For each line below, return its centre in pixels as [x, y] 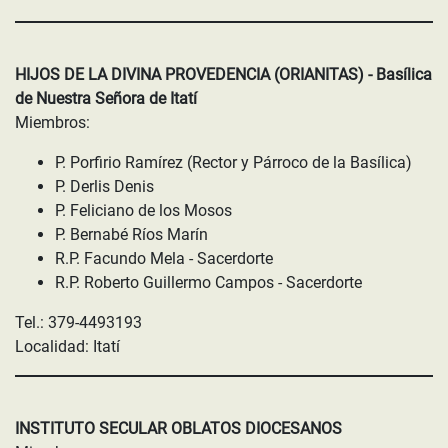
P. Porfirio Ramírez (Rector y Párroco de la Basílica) [233, 162]
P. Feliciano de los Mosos [143, 210]
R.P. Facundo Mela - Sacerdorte [164, 258]
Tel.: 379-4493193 [78, 322]
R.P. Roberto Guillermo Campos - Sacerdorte [208, 282]
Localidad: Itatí [67, 346]
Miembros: [52, 122]
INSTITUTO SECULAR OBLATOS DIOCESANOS [178, 428]
